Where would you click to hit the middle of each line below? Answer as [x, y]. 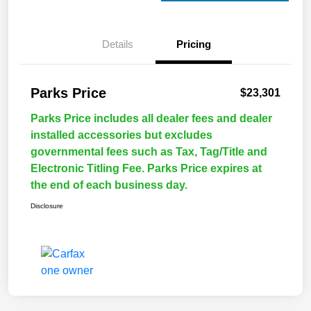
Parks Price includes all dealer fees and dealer [151, 119]
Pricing [194, 44]
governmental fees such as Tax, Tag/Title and [149, 152]
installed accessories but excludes [121, 135]
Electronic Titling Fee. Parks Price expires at [146, 169]
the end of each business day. [109, 185]
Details [117, 44]
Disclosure [47, 206]
